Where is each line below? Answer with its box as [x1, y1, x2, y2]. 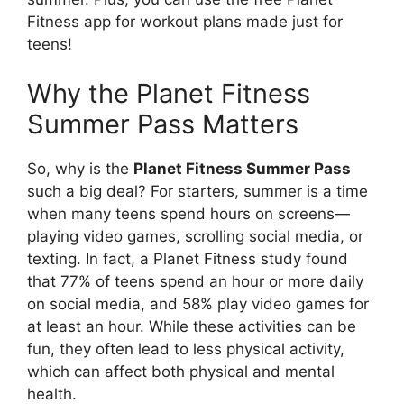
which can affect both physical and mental [27, 363, 335, 381]
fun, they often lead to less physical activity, [27, 340, 344, 359]
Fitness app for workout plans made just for [27, 12, 343, 31]
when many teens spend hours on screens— [27, 205, 350, 224]
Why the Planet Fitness [27, 78, 310, 110]
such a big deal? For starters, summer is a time [27, 182, 368, 201]
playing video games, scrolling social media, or [27, 227, 363, 246]
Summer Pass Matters [27, 108, 298, 141]
